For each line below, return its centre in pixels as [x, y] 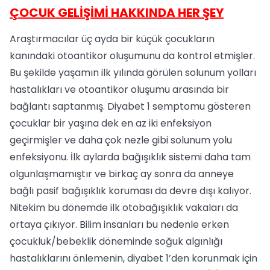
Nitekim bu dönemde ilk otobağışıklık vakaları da [124, 208]
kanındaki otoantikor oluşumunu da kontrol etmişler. [132, 56]
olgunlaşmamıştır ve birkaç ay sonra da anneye [122, 174]
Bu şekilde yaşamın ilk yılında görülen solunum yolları [133, 73]
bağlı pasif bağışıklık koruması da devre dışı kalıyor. [130, 191]
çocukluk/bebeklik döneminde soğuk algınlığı [116, 241]
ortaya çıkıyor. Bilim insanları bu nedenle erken [119, 224]
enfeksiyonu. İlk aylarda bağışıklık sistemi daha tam [130, 157]
